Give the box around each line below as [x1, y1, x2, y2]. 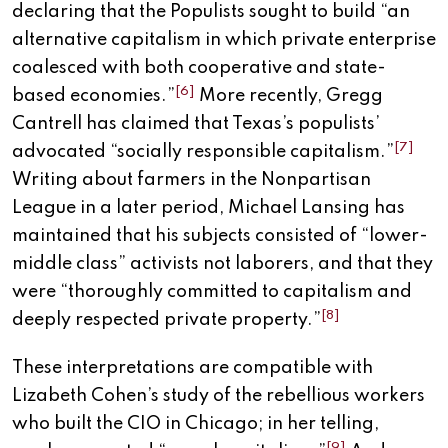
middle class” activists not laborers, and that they [12, 255, 433, 274]
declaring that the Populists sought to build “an [12, 3, 410, 22]
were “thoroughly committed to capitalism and [12, 283, 412, 302]
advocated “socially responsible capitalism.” [12, 143, 394, 162]
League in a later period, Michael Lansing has [12, 199, 405, 218]
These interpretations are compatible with [12, 359, 373, 378]
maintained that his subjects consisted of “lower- [12, 227, 428, 246]
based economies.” [12, 87, 175, 106]
